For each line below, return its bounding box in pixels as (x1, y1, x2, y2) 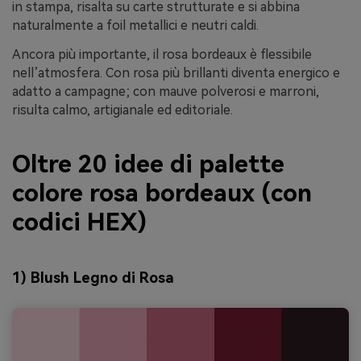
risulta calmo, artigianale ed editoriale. (12, 102, 233, 118)
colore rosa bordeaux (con (12, 179, 312, 208)
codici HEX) (12, 208, 147, 237)
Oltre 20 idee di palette (12, 150, 284, 179)
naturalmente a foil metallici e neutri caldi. (12, 18, 259, 33)
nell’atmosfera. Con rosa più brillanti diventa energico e (12, 64, 340, 81)
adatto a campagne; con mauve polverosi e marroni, (12, 83, 319, 99)
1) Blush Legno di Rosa (12, 268, 174, 286)
